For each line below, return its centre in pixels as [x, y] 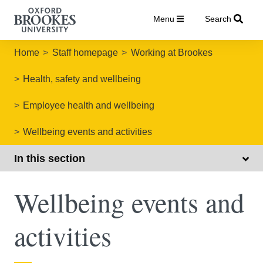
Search [218, 19]
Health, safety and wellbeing [82, 79]
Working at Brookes [171, 53]
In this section [50, 158]
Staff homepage [85, 53]
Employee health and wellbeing [89, 105]
